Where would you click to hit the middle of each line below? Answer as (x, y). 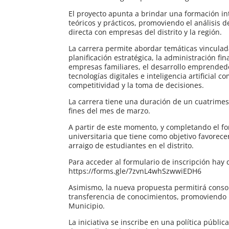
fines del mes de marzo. (110, 110)
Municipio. (87, 205)
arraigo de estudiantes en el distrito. (131, 145)
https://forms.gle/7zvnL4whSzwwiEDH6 (135, 171)
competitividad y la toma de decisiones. (136, 85)
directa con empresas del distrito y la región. (145, 32)
